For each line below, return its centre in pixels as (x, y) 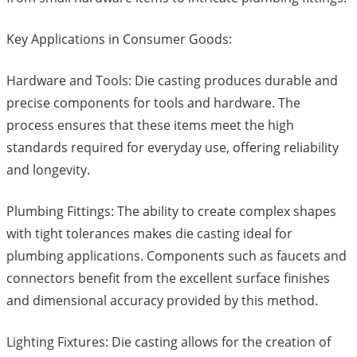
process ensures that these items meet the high (150, 126)
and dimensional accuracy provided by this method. (162, 301)
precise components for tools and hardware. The (153, 103)
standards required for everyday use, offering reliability (173, 148)
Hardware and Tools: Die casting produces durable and (172, 81)
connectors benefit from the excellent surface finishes (168, 279)
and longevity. (48, 170)
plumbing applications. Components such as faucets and (177, 256)
